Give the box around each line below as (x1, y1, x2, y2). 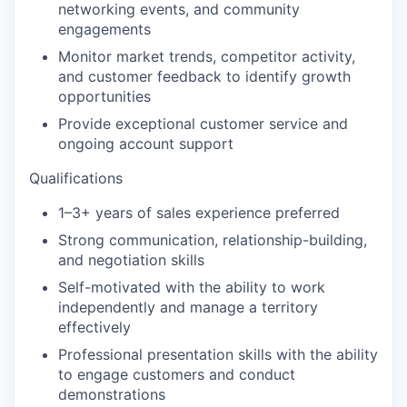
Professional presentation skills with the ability (58, 344, 378, 363)
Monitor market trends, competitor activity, (58, 46, 355, 65)
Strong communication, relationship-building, (58, 230, 367, 249)
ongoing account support (58, 134, 233, 153)
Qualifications (29, 168, 123, 187)
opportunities (58, 86, 151, 105)
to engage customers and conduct (58, 364, 295, 383)
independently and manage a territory (58, 297, 318, 316)
